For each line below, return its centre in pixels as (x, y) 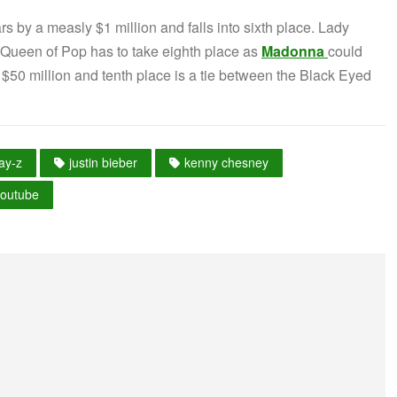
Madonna (295, 51)
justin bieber (103, 162)
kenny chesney (226, 162)
